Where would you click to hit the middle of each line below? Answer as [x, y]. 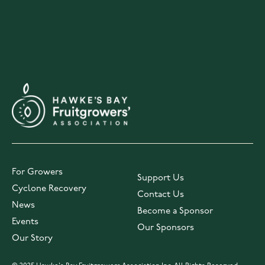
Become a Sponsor [175, 211]
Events [25, 222]
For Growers [37, 172]
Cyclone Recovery [49, 189]
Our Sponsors [165, 228]
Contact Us [160, 195]
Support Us [160, 178]
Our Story [32, 238]
